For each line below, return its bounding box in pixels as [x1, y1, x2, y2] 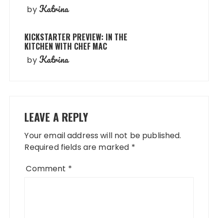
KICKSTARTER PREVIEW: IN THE [24, 31, 128, 43]
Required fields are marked [24, 142, 131, 153]
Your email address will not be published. [24, 130, 182, 141]
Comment [26, 163, 68, 174]
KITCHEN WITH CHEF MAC [24, 40, 108, 52]
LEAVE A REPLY [24, 109, 89, 125]
